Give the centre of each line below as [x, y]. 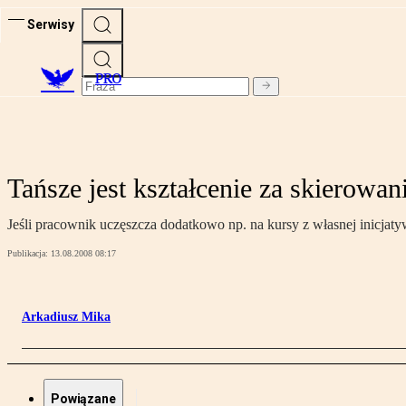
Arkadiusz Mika [66, 317]
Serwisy [51, 24]
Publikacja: [29, 254]
